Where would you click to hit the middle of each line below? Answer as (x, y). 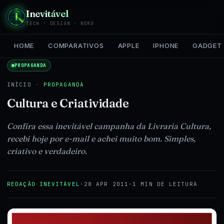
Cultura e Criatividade (68, 103)
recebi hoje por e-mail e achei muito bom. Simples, (101, 138)
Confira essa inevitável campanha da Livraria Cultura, (109, 126)
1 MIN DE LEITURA (165, 184)
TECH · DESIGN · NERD (60, 23)
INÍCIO (19, 84)
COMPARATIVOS (76, 45)
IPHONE (166, 45)
